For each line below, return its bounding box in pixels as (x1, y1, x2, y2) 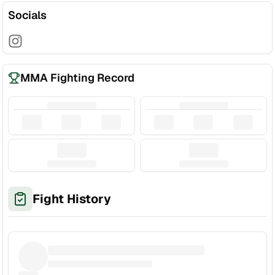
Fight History (33, 191, 111, 207)
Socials (8, 8, 47, 22)
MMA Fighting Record (20, 71, 134, 85)
